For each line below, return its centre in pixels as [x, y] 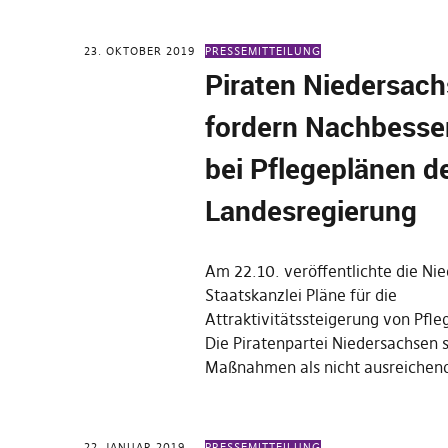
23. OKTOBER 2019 [139, 51]
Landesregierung [311, 210]
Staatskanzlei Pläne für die [301, 295]
